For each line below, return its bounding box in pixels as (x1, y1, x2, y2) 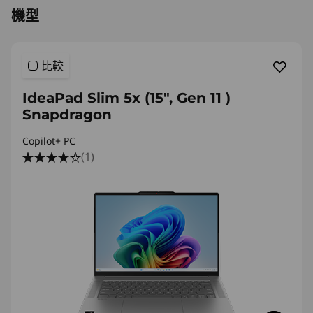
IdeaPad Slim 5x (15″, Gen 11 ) (22, 89, 231, 106)
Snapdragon (22, 105, 112, 123)
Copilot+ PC (22, 133, 75, 147)
